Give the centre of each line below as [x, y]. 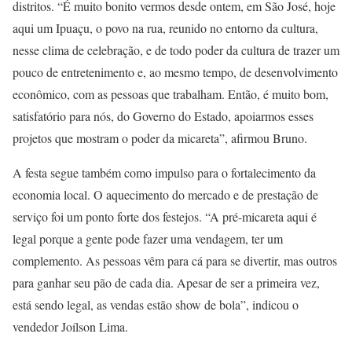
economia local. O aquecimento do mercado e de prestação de [165, 194]
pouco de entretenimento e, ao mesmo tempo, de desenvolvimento [175, 71]
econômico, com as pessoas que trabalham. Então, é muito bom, [170, 93]
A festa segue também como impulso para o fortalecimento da [164, 172]
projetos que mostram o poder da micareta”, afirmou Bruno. [160, 137]
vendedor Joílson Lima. [70, 326]
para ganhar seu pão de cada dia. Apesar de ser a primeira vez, [166, 282]
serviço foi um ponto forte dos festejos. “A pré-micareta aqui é [165, 216]
